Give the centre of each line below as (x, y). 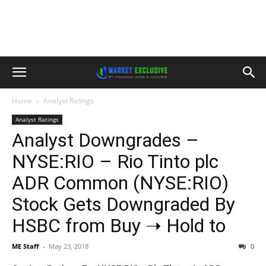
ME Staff (26, 246)
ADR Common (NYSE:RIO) (120, 183)
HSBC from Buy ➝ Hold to (119, 226)
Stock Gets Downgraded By (123, 204)
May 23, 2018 (69, 246)
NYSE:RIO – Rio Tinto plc (115, 161)
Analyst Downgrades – (105, 140)
